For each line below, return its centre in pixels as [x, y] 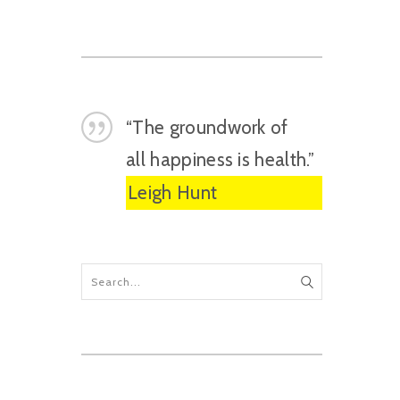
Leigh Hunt [173, 192]
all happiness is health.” [221, 159]
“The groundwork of [207, 127]
